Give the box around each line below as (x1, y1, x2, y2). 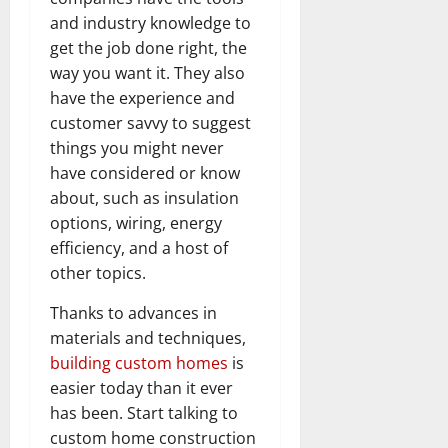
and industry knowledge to (50, 11, 251, 34)
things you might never (50, 136, 224, 159)
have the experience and (50, 86, 235, 109)
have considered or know (50, 161, 240, 184)
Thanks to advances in (50, 301, 217, 324)
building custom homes (50, 351, 228, 374)
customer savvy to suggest (50, 111, 251, 134)
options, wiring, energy (50, 211, 222, 234)
